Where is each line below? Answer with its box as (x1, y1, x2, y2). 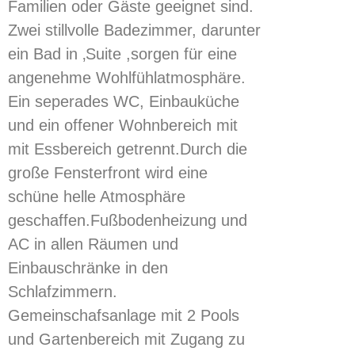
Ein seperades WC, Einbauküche (8, 93, 239, 110)
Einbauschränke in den (8, 259, 168, 277)
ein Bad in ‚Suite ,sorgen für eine (8, 45, 237, 63)
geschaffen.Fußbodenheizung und (8, 212, 247, 229)
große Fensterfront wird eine (8, 164, 208, 181)
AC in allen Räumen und (8, 235, 178, 253)
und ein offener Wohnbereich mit (8, 116, 238, 134)
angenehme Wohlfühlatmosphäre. (8, 69, 246, 86)
